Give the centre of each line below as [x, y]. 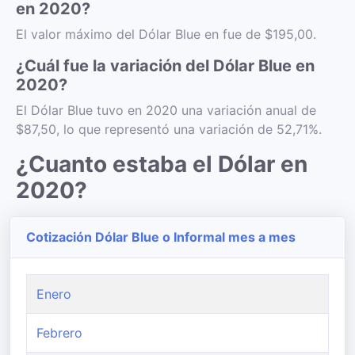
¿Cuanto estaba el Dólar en [162, 164]
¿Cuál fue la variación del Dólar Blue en [165, 66]
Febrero [59, 333]
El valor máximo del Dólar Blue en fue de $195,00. [166, 34]
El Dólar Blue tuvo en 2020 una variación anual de [166, 110]
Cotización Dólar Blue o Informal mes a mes [161, 237]
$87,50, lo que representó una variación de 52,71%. [169, 129]
